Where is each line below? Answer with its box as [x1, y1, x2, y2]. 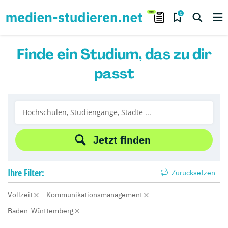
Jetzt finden [93, 133, 151, 147]
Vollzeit [8, 190, 34, 199]
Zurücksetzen [170, 168, 215, 177]
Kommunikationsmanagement [46, 190, 144, 199]
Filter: [24, 166, 44, 179]
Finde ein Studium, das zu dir [16, 45, 212, 64]
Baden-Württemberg [8, 206, 75, 215]
